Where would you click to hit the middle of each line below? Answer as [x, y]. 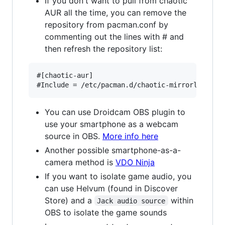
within [182, 200]
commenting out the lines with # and [114, 36]
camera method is [80, 162]
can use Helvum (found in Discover [111, 188]
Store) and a [70, 200]
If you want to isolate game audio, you [118, 176]
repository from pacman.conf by [106, 24]
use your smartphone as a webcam [111, 124]
